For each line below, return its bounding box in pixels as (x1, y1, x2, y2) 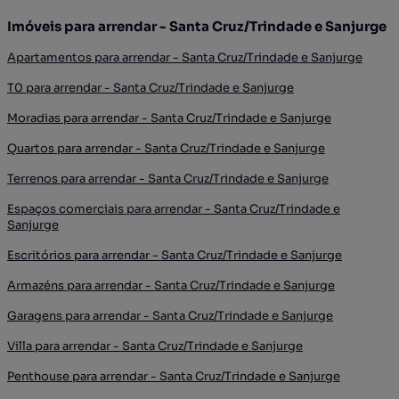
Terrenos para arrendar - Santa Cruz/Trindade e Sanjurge (7, 171, 329, 187)
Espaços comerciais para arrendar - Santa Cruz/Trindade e (7, 201, 340, 217)
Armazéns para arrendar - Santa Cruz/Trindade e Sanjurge (7, 278, 335, 294)
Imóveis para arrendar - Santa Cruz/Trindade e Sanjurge (7, 18, 387, 36)
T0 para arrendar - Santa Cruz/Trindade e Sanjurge (7, 80, 294, 96)
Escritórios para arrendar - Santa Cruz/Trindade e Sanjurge (7, 248, 342, 264)
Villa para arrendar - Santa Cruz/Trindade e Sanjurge (7, 338, 303, 354)
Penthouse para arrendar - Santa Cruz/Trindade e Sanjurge (7, 369, 340, 385)
